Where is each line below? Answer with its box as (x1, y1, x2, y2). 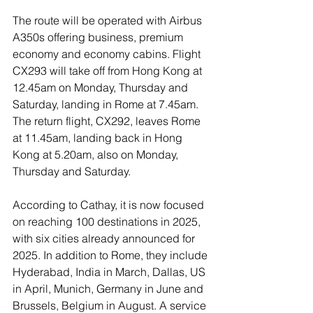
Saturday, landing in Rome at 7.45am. (13, 97, 201, 111)
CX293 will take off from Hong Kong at (13, 64, 205, 78)
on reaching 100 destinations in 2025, (13, 214, 203, 228)
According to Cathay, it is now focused (13, 198, 207, 212)
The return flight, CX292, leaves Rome (13, 114, 203, 128)
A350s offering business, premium (13, 30, 186, 44)
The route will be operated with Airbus (13, 13, 205, 27)
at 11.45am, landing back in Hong (13, 131, 185, 145)
